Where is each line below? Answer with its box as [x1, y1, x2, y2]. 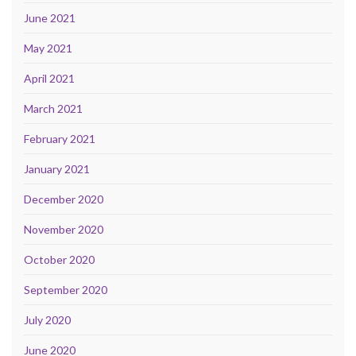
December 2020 [24, 192, 103, 207]
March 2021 [24, 102, 83, 116]
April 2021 [24, 72, 75, 86]
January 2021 [24, 162, 90, 176]
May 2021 [24, 41, 72, 56]
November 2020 [24, 222, 103, 237]
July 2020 [24, 313, 71, 327]
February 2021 [24, 132, 95, 146]
